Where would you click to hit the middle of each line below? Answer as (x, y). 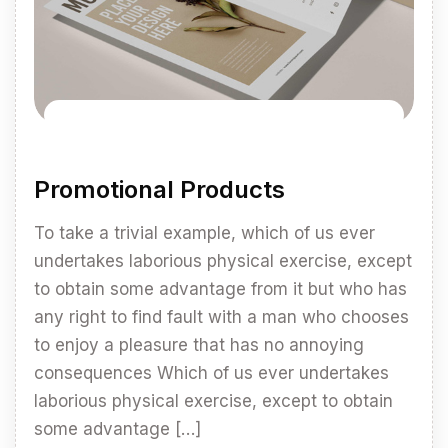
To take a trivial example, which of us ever (204, 233)
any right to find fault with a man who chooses (221, 317)
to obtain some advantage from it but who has (220, 289)
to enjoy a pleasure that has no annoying (199, 345)
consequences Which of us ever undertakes (211, 373)
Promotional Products (159, 190)
